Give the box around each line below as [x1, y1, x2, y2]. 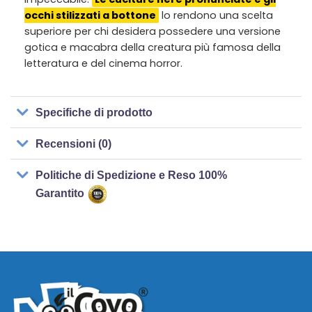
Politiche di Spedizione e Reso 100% [36, 169, 228, 181]
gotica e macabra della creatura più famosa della [24, 40, 281, 55]
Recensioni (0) [36, 137, 112, 150]
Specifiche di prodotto [36, 106, 153, 118]
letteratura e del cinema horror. [24, 56, 182, 71]
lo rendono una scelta [159, 8, 273, 23]
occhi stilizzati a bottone [24, 8, 156, 23]
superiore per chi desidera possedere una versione [24, 24, 281, 39]
